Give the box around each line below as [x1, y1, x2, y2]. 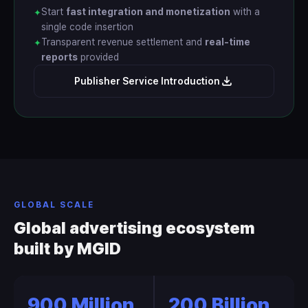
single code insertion [41, 21, 133, 32]
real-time [205, 36, 250, 47]
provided [78, 52, 119, 63]
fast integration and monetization [66, 6, 230, 17]
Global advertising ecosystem [14, 218, 255, 238]
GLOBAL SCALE [14, 200, 94, 210]
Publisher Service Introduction [74, 76, 220, 87]
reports [41, 52, 78, 63]
